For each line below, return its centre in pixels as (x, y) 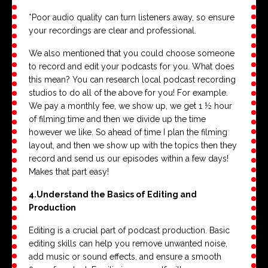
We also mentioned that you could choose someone (132, 54)
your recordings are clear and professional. (112, 31)
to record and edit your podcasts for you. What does (132, 67)
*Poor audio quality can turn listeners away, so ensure (132, 18)
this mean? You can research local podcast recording (132, 80)
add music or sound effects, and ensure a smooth (125, 257)
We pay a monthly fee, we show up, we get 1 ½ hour (130, 106)
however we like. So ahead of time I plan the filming (128, 133)
